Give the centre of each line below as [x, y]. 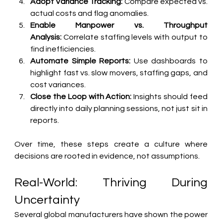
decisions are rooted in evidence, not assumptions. [107, 156]
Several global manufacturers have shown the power [111, 214]
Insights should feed [169, 96]
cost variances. [58, 84]
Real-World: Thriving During [111, 182]
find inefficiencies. [63, 49]
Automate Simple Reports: [81, 61]
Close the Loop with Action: [81, 96]
